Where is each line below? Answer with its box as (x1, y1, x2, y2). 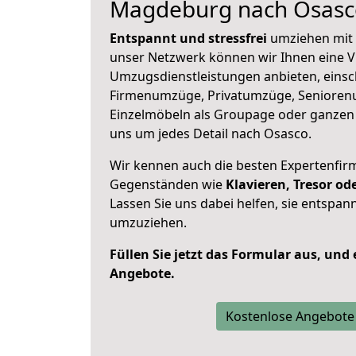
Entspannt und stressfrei (110, 29, 267, 47)
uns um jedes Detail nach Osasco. (110, 125, 311, 142)
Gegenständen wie (110, 176, 226, 193)
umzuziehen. (110, 214, 187, 231)
